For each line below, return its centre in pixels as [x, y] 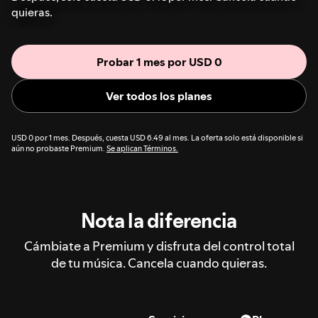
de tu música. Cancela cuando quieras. [159, 263]
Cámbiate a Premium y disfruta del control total [159, 246]
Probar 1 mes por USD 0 [159, 61]
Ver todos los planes [159, 95]
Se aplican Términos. [142, 148]
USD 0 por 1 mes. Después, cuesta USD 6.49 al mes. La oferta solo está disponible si [157, 138]
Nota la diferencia [159, 220]
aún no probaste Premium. [59, 148]
